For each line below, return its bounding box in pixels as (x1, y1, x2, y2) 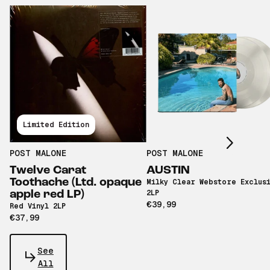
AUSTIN (146, 165, 190, 177)
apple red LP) (10, 189, 84, 201)
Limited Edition (23, 121, 89, 130)
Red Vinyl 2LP (10, 202, 66, 211)
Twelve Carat (10, 165, 86, 177)
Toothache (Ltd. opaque (10, 177, 142, 189)
